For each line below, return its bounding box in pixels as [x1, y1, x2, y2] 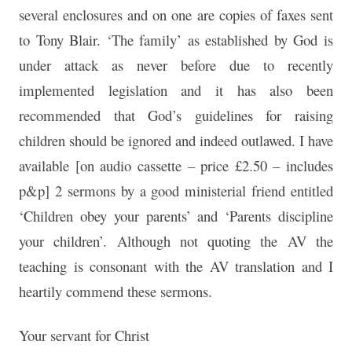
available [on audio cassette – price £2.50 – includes [19, 156, 333, 176]
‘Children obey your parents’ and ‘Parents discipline [19, 206, 333, 226]
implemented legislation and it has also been [19, 80, 333, 101]
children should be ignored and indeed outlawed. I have [19, 130, 333, 151]
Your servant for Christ [19, 325, 149, 346]
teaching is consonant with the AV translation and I [19, 256, 333, 277]
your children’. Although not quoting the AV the [19, 231, 333, 251]
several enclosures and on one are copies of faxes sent [19, 5, 333, 25]
